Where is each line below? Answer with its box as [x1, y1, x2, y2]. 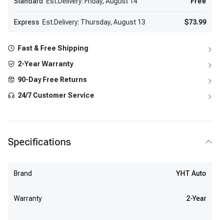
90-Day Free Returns [18, 76, 87, 83]
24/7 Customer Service [18, 91, 94, 99]
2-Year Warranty [18, 60, 73, 68]
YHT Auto [176, 169, 206, 177]
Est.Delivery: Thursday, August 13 [42, 18, 145, 26]
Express [14, 18, 39, 26]
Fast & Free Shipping [18, 44, 88, 52]
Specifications [8, 136, 71, 148]
